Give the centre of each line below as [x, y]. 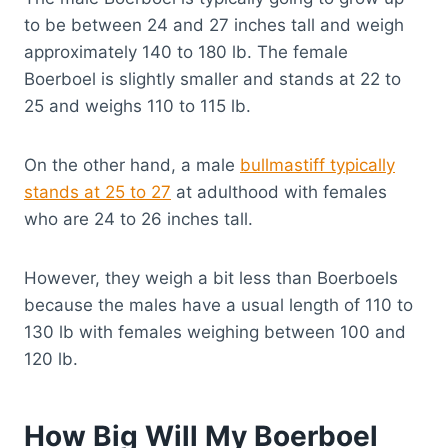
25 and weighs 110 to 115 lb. [137, 106]
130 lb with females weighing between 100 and [215, 332]
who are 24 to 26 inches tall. [138, 219]
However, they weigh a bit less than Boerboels [211, 278]
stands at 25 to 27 [97, 192]
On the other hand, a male [132, 165]
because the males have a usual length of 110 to [218, 305]
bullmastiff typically [317, 165]
